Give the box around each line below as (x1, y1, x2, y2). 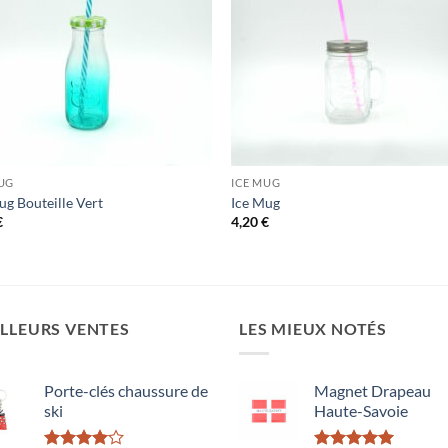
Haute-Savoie (314, 400, 408, 420)
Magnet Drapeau (314, 380, 431, 400)
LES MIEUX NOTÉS (239, 319, 387, 339)
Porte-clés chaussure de (44, 380, 208, 400)
